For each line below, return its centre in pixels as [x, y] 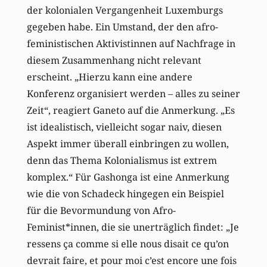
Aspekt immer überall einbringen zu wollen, [128, 143]
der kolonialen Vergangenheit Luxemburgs [125, 10]
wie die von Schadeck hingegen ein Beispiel [125, 193]
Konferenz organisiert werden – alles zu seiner [133, 93]
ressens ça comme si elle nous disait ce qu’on [128, 243]
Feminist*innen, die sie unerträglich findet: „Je [133, 227]
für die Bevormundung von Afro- [101, 210]
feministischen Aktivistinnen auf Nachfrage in [131, 43]
